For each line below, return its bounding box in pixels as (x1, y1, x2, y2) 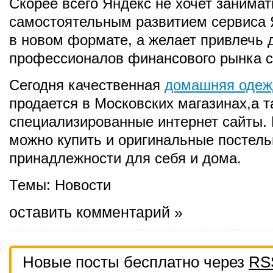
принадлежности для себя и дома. (9, 150, 241, 166)
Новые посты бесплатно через (23, 253, 249, 271)
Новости (55, 177, 111, 193)
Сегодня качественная (9, 77, 165, 93)
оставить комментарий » (9, 204, 183, 221)
